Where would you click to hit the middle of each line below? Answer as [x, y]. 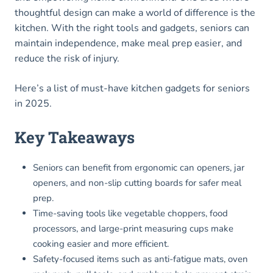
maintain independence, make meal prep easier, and [128, 44]
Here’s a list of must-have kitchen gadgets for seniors [132, 89]
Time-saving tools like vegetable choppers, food [130, 214]
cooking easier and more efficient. [101, 244]
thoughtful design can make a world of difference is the [135, 13]
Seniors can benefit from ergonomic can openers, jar [139, 168]
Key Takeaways [75, 137]
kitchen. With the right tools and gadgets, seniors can [132, 28]
